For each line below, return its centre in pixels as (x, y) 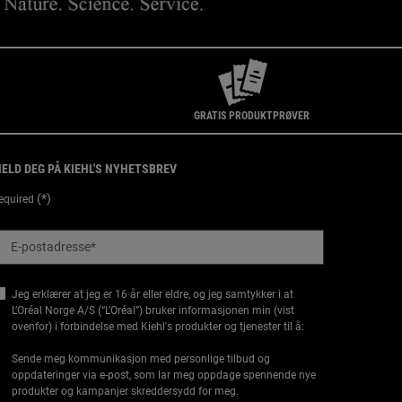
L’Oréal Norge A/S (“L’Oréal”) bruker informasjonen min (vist (153, 311)
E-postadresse (51, 247)
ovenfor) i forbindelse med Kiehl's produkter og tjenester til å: (158, 327)
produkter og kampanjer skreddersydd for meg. (125, 392)
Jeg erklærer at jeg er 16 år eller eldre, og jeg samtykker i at (153, 295)
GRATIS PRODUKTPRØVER (251, 115)
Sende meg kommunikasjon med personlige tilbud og (141, 359)
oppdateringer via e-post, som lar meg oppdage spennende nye (164, 376)
